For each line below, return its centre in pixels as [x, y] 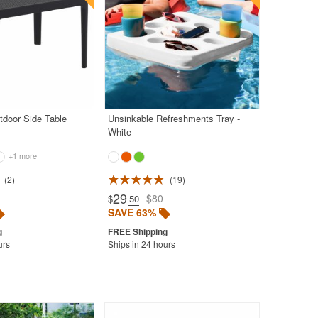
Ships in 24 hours [141, 243]
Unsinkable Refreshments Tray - [174, 118]
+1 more [21, 155]
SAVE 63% [132, 212]
